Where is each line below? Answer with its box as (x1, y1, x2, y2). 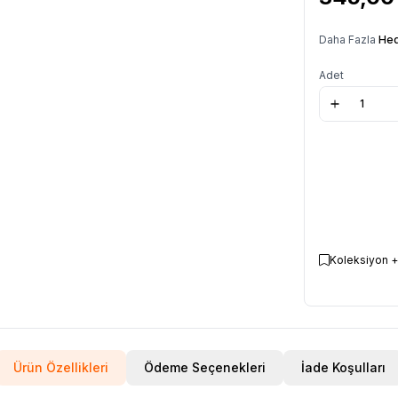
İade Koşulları (300, 359, 386, 375)
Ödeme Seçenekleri (143, 359, 266, 375)
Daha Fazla (319, 32, 378, 46)
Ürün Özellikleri (12, 359, 108, 375)
